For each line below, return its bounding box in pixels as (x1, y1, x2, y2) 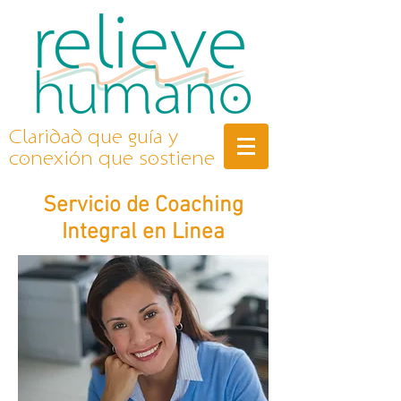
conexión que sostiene (9, 148, 215, 169)
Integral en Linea (62, 219, 225, 246)
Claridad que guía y (9, 126, 178, 148)
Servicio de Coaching (43, 192, 243, 219)
